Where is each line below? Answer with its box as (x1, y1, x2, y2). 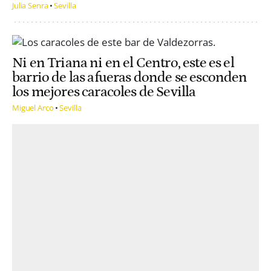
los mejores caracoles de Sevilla (12, 83, 196, 100)
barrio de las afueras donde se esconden (12, 69, 247, 85)
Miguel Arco (12, 102, 54, 114)
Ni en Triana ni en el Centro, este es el (12, 54, 234, 71)
